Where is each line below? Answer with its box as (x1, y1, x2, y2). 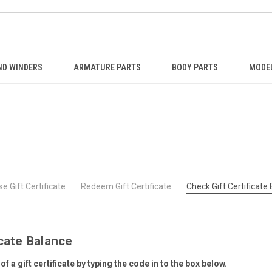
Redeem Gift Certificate (81, 182, 171, 191)
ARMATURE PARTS (73, 63, 141, 72)
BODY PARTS (171, 63, 218, 72)
